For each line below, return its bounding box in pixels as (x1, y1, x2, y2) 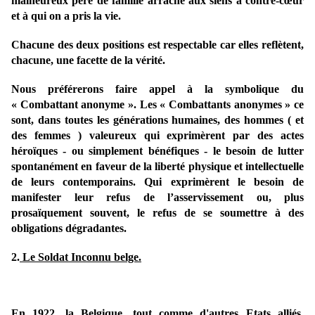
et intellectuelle (233, 160, 304, 173)
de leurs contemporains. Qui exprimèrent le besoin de (11, 176, 304, 188)
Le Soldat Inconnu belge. (20, 251, 141, 264)
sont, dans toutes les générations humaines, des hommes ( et (11, 114, 304, 127)
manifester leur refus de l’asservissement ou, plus (11, 191, 304, 204)
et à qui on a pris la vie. (11, 10, 121, 22)
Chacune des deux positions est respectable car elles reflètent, (11, 39, 304, 51)
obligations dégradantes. (11, 222, 127, 235)
